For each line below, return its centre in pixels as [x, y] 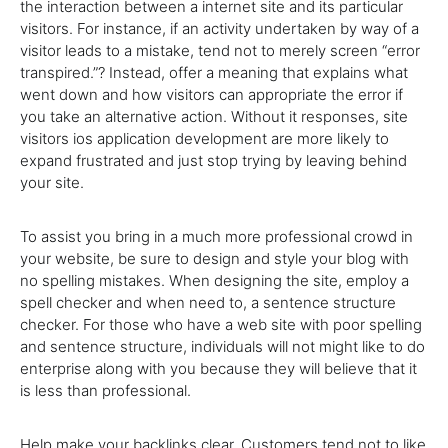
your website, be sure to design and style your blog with [214, 258]
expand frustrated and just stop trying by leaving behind [213, 160]
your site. [52, 182]
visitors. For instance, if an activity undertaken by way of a [219, 28]
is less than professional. [105, 390]
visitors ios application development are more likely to [204, 138]
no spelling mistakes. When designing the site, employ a [214, 280]
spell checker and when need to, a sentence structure [208, 302]
